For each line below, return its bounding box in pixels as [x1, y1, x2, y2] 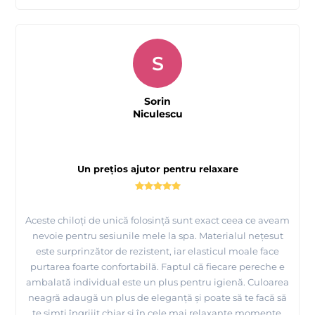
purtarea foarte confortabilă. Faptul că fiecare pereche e [30, 261, 285, 273]
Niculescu [132, 108, 183, 121]
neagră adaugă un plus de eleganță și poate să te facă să [28, 292, 287, 304]
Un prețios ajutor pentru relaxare [77, 163, 238, 175]
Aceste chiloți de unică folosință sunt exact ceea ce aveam [25, 214, 290, 226]
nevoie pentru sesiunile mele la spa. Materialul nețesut [32, 230, 283, 242]
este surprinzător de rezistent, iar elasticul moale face [36, 245, 279, 257]
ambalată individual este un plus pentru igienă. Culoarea [26, 276, 289, 288]
